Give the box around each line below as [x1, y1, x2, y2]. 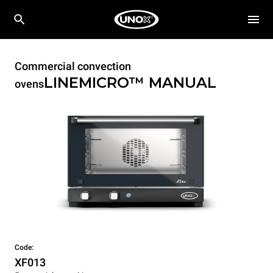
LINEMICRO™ [44, 74, 149, 91]
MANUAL [149, 74, 216, 91]
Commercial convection [15, 60, 131, 73]
